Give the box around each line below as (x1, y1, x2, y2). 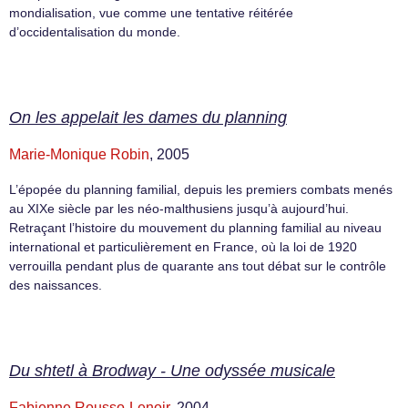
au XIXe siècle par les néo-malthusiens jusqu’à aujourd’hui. (9, 201, 349, 216)
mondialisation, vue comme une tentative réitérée (9, 5, 293, 20)
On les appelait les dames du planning (9, 108, 287, 127)
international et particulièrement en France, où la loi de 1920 (9, 240, 357, 254)
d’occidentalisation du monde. (9, 24, 180, 39)
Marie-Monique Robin (9, 147, 149, 162)
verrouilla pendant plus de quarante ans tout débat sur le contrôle (9, 259, 386, 273)
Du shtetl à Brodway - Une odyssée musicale (9, 362, 335, 381)
